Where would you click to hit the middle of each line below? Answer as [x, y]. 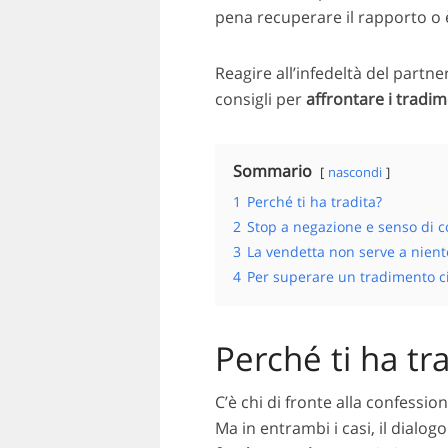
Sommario [272, 171]
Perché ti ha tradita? [314, 202]
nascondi [354, 172]
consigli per [260, 99]
